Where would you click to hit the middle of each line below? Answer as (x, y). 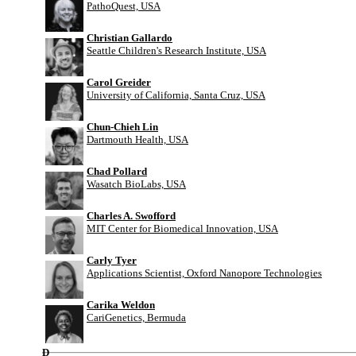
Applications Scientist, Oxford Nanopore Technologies (204, 273)
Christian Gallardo (130, 38)
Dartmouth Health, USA (137, 140)
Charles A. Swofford (131, 216)
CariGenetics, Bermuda (136, 318)
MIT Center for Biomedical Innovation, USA (182, 229)
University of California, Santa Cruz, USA (176, 95)
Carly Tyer (112, 261)
